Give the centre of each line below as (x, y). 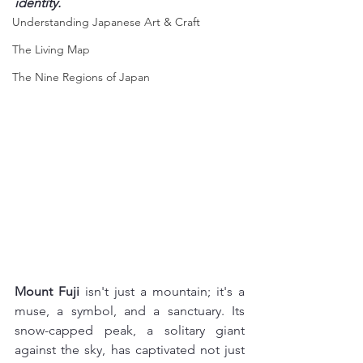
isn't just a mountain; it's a (162, 291)
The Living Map (51, 49)
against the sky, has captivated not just (130, 350)
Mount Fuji (47, 291)
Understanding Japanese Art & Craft (106, 22)
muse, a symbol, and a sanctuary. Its (130, 311)
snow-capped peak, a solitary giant (130, 330)
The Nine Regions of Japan (81, 77)
